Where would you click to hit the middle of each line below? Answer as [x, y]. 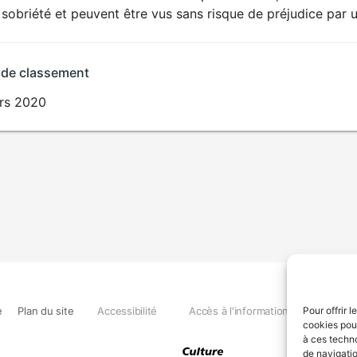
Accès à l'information [239, 310]
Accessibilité [127, 310]
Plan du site [46, 310]
